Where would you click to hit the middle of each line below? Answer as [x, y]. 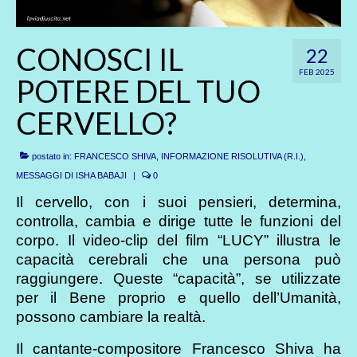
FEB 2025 [317, 71]
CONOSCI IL [100, 59]
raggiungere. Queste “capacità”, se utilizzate [178, 278]
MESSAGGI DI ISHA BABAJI [71, 175]
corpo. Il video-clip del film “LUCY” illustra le [178, 240]
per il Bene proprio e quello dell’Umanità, [178, 297]
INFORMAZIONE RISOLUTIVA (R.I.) [232, 156]
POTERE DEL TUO [138, 90]
